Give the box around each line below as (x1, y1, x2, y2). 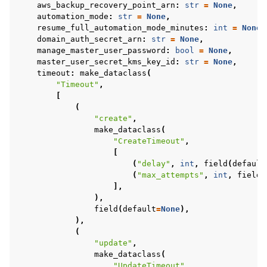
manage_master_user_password (37, 46, 166, 55)
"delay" (137, 159, 170, 168)
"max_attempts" (137, 170, 204, 179)
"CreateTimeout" (113, 136, 185, 145)
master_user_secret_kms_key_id (37, 57, 175, 66)
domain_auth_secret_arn (37, 35, 142, 44)
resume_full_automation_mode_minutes (37, 23, 204, 32)
